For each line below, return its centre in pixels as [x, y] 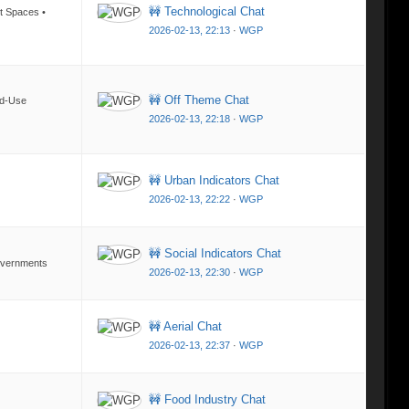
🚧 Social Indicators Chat [215, 253]
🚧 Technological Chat [207, 11]
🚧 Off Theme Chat [199, 100]
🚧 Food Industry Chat [207, 399]
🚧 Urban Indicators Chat [214, 180]
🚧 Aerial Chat [185, 326]
